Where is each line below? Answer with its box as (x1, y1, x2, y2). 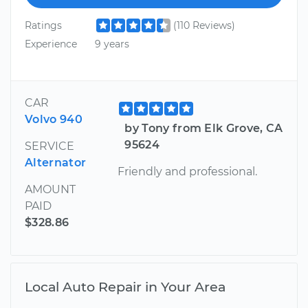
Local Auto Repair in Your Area (25, 278, 225, 296)
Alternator (25, 156, 87, 170)
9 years (94, 37, 129, 50)
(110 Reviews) (173, 19, 235, 32)
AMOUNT (25, 183, 76, 197)
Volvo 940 (25, 113, 82, 126)
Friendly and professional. (118, 165, 258, 179)
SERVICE (25, 140, 74, 153)
